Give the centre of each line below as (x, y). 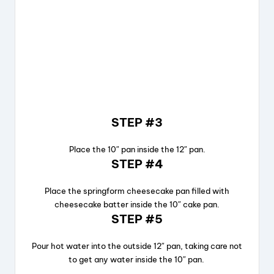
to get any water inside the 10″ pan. (137, 260)
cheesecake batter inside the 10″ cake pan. (137, 205)
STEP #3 (137, 123)
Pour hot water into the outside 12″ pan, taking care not (137, 246)
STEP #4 (137, 164)
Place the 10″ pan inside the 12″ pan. (137, 150)
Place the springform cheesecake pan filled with (137, 191)
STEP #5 (137, 219)
